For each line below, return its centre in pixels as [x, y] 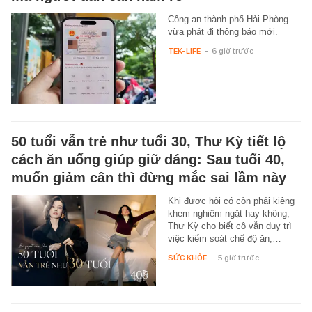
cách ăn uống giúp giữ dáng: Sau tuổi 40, [148, 159]
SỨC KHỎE [187, 257]
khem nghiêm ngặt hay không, [228, 213]
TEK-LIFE [184, 50]
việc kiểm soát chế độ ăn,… [224, 238]
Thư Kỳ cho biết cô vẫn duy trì [229, 226]
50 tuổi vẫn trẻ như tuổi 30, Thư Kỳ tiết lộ [148, 141]
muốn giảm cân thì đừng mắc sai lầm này [149, 177]
